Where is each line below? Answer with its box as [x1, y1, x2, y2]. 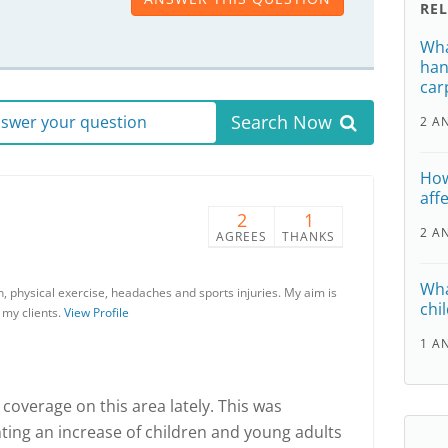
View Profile [64, 304, 129, 321]
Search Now [230, 110, 332, 134]
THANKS [282, 228, 335, 245]
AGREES [216, 228, 267, 245]
